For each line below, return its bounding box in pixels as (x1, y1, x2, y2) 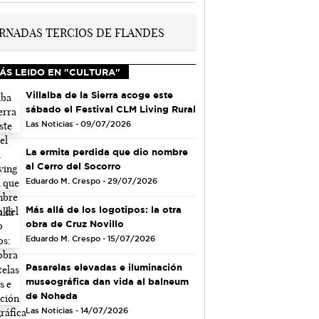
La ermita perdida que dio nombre (25, 147, 188, 157)
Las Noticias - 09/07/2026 (25, 119, 131, 128)
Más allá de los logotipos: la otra (25, 204, 182, 214)
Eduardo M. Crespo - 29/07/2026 (25, 177, 157, 186)
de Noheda (25, 290, 78, 300)
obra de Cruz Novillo (25, 218, 124, 229)
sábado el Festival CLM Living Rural (25, 103, 196, 114)
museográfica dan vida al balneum (25, 276, 189, 286)
